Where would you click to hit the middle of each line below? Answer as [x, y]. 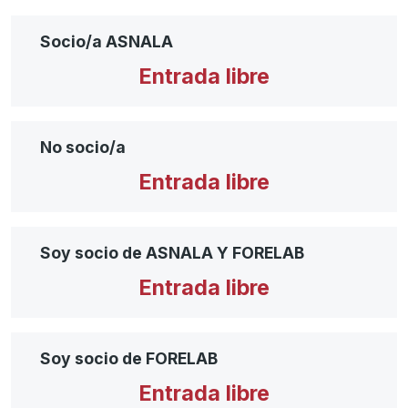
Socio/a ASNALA [107, 41]
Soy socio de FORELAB [129, 358]
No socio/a [83, 147]
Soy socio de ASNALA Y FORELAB [172, 252]
